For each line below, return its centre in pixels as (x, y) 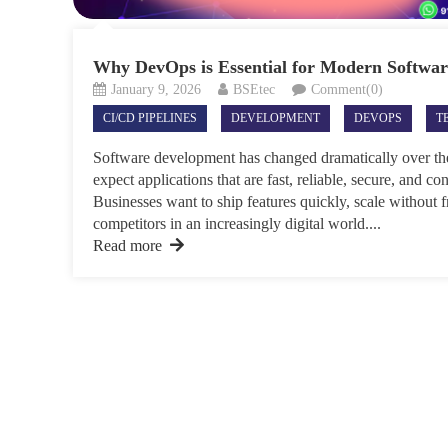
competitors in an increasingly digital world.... (237, 223)
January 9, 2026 (156, 89)
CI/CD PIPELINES (150, 117)
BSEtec (254, 89)
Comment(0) (347, 89)
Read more (128, 245)
